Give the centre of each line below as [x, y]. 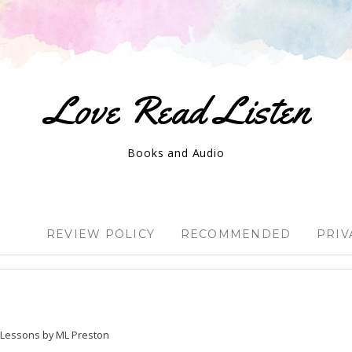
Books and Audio [176, 153]
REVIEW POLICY [101, 235]
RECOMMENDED [236, 235]
